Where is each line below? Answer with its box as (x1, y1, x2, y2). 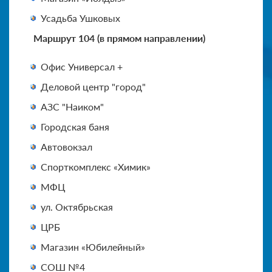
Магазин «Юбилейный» (41, 240, 145, 253)
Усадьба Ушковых (41, 12, 120, 24)
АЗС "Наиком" (41, 100, 104, 112)
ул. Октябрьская (41, 200, 113, 212)
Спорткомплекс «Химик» (41, 160, 151, 172)
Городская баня (41, 120, 109, 132)
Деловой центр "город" (41, 80, 146, 92)
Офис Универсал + (41, 60, 123, 72)
